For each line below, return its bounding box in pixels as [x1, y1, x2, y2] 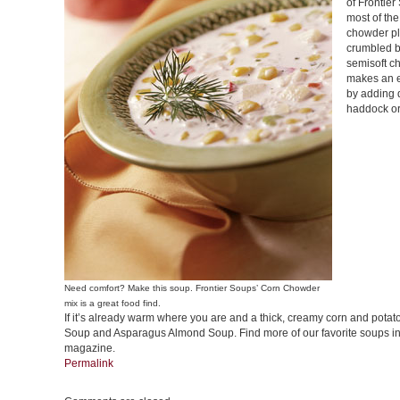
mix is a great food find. [64, 298, 161, 308]
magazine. [64, 342, 115, 354]
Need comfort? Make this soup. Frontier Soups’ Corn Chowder [64, 283, 320, 293]
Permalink [64, 357, 113, 370]
